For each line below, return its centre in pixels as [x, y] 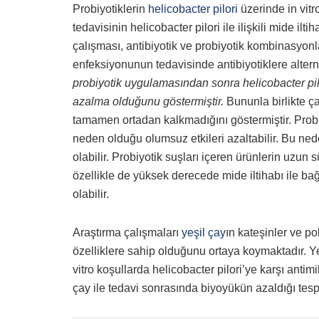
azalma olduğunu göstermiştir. [148, 102]
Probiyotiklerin [110, 9]
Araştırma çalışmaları [127, 233]
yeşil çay [204, 233]
